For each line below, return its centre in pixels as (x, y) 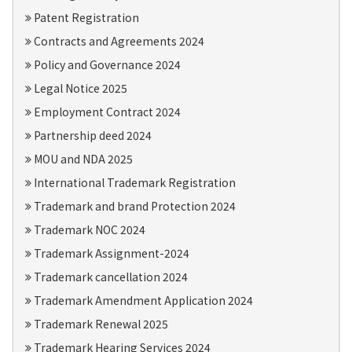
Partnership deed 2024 (92, 135)
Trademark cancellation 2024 (110, 277)
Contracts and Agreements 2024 (118, 41)
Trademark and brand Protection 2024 (134, 206)
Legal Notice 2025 (79, 88)
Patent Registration (85, 17)
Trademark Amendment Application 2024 (142, 300)
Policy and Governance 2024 (106, 64)
